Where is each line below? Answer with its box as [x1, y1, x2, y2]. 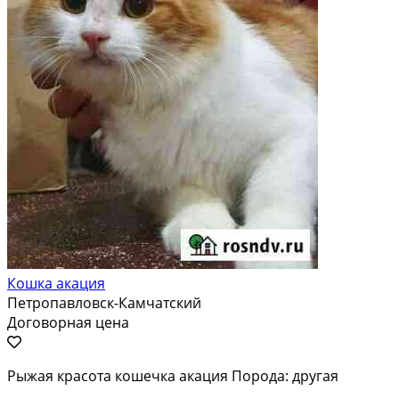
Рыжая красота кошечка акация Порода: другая [7, 365, 338, 386]
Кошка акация [7, 273, 105, 293]
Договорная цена [7, 312, 129, 332]
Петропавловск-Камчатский [7, 292, 201, 313]
